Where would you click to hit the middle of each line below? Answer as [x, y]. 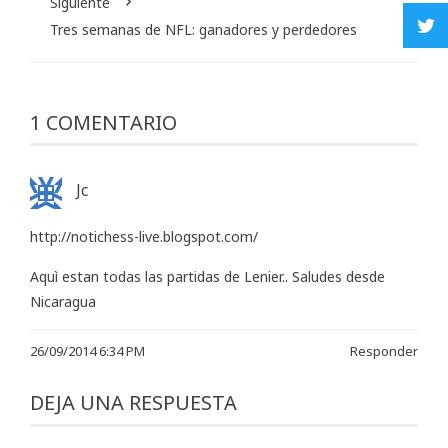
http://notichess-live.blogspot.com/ [144, 236]
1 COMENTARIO [103, 123]
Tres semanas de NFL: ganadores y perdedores [203, 30]
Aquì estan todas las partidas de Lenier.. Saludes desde [207, 276]
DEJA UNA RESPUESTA [133, 402]
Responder [384, 350]
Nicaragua [63, 301]
